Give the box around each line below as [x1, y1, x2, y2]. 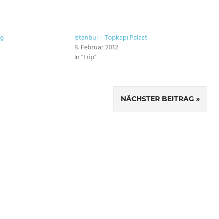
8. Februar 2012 [74, 42, 118, 54]
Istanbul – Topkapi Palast [74, 32, 147, 44]
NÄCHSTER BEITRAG [121, 94, 194, 104]
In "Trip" [74, 52, 96, 64]
